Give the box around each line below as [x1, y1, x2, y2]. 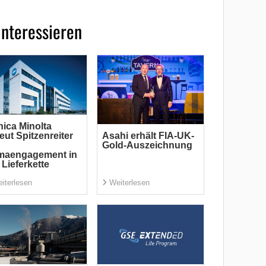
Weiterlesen [109, 178, 150, 188]
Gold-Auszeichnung [102, 140, 192, 151]
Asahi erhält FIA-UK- [102, 131, 194, 141]
